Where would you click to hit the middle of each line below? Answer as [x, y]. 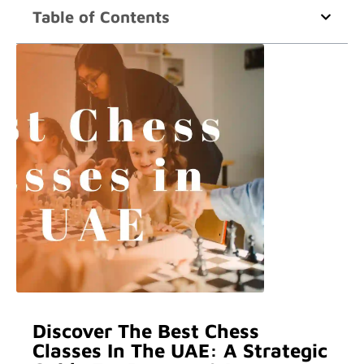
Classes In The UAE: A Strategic [180, 350]
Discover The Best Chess [146, 331]
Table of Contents [101, 17]
